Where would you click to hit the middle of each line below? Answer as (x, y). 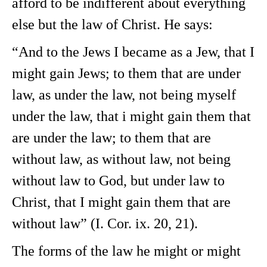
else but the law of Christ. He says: (112, 24)
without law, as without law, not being (121, 159)
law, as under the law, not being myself (124, 95)
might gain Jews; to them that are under (126, 73)
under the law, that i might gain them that (131, 116)
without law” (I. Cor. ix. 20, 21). (105, 223)
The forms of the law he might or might (126, 251)
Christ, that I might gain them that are (121, 202)
